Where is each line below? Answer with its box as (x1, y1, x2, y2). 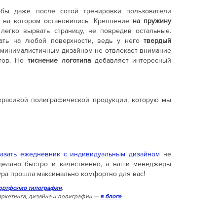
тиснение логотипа (27, 56, 95, 65)
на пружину (133, 16, 172, 25)
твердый (144, 36, 172, 45)
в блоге (100, 192, 121, 200)
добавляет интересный (94, 56, 172, 65)
